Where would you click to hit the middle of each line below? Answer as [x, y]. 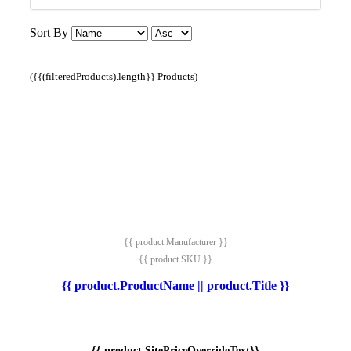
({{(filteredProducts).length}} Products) [114, 77]
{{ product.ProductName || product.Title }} [175, 286]
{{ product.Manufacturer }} [175, 242]
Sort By [49, 33]
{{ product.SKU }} [175, 260]
